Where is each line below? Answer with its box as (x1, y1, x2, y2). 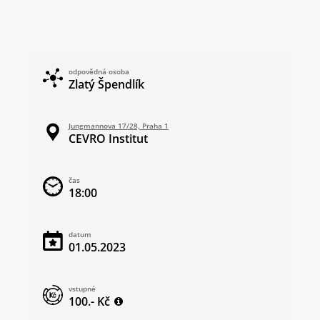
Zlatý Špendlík (69, 76, 144, 93)
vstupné (69, 284, 96, 294)
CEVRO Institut (69, 131, 148, 147)
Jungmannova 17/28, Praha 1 (69, 121, 169, 131)
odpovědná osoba (69, 66, 129, 77)
